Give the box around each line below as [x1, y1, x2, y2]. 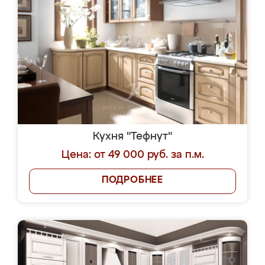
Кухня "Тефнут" [93, 131, 172, 142]
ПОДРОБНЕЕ [101, 176, 164, 185]
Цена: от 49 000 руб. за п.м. [61, 150, 204, 160]
